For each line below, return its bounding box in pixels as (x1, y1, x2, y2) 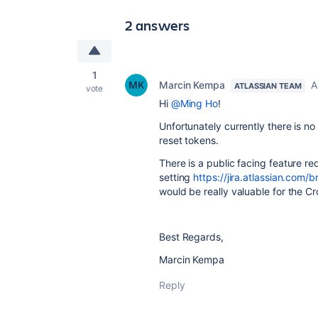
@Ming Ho (170, 97, 219, 109)
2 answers (125, 16, 190, 35)
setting (159, 171, 194, 183)
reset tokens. (159, 134, 221, 146)
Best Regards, (159, 231, 224, 243)
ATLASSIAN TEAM (234, 81, 302, 91)
